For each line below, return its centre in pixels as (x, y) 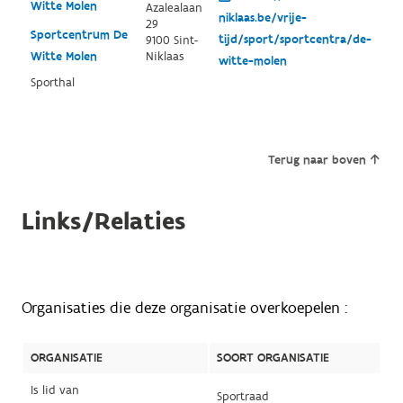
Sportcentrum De (79, 35)
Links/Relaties (103, 221)
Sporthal (52, 82)
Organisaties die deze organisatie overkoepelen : (184, 308)
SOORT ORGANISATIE (273, 358)
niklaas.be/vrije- (262, 18)
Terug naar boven (318, 160)
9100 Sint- (171, 40)
